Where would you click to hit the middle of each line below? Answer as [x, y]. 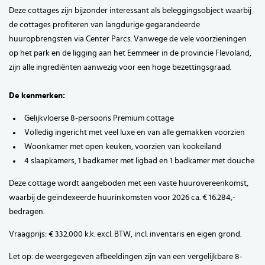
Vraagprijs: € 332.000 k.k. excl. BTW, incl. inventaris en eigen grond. [125, 234]
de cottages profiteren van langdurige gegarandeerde [104, 25]
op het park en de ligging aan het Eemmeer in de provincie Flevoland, [130, 53]
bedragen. [27, 211]
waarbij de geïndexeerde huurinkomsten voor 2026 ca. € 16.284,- [122, 197]
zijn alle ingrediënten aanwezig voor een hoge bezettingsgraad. [120, 67]
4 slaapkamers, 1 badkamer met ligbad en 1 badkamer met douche [139, 161]
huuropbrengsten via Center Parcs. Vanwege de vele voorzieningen [128, 39]
